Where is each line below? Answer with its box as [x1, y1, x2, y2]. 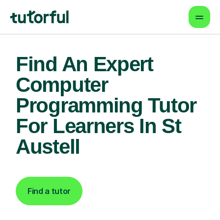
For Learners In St [16, 114, 181, 137]
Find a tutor [27, 186, 71, 196]
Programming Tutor [16, 94, 196, 117]
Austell [16, 135, 80, 158]
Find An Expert [16, 53, 153, 76]
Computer [16, 73, 108, 96]
